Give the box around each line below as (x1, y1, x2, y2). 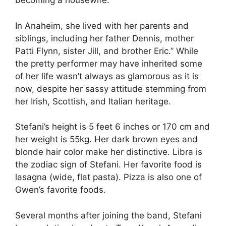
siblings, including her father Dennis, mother (15, 33, 194, 43)
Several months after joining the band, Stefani (15, 210, 202, 220)
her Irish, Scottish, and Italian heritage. (15, 96, 171, 106)
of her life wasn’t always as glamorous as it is (15, 71, 199, 81)
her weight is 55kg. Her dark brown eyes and (15, 134, 198, 144)
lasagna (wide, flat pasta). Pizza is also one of (15, 172, 202, 182)
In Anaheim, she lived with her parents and (15, 20, 189, 31)
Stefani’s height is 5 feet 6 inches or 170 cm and (15, 122, 210, 132)
